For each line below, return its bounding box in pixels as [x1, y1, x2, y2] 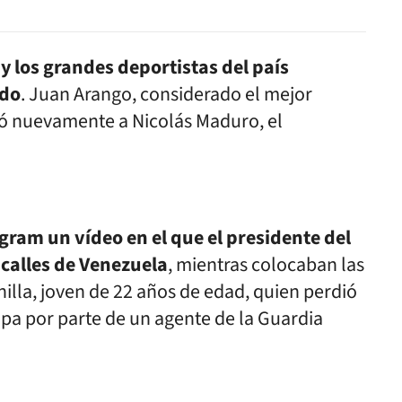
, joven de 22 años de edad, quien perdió [32, 277, 357, 306]
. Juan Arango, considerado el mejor [21, 80, 312, 109]
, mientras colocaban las [168, 250, 364, 279]
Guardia [254, 304, 323, 333]
